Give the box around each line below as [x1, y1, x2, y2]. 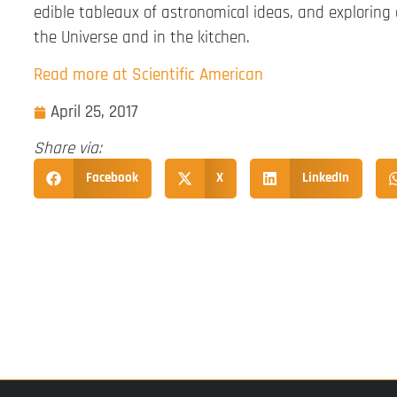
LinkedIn [301, 169, 349, 187]
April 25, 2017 [51, 101, 138, 124]
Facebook [85, 169, 138, 187]
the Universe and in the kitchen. [34, 26, 250, 49]
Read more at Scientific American [34, 63, 263, 86]
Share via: [34, 137, 102, 160]
